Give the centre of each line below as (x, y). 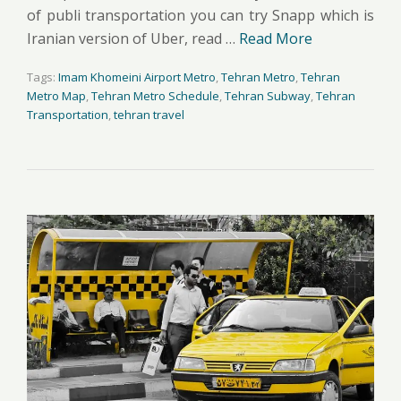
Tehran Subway (268, 96)
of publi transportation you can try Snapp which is (200, 16)
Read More (276, 39)
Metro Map (56, 96)
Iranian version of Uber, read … (133, 39)
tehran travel (149, 115)
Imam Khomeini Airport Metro (137, 77)
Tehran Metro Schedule (155, 96)
